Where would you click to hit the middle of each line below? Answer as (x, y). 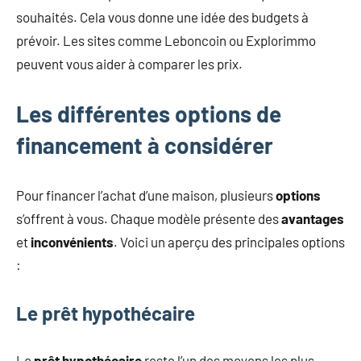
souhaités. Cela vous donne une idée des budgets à (162, 17)
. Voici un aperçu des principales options (229, 241)
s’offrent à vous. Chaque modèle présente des (149, 218)
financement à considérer (145, 145)
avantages (313, 218)
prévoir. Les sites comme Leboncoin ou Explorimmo (166, 40)
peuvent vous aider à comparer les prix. (129, 63)
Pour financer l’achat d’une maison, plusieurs (146, 195)
